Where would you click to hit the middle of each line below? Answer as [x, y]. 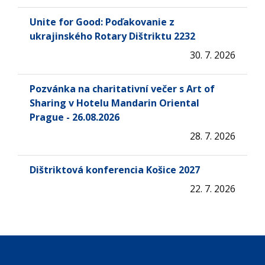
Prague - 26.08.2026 [75, 117]
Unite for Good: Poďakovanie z [102, 22]
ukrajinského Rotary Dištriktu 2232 [112, 36]
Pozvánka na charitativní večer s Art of [122, 88]
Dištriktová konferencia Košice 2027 [115, 169]
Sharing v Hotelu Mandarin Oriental [114, 103]
